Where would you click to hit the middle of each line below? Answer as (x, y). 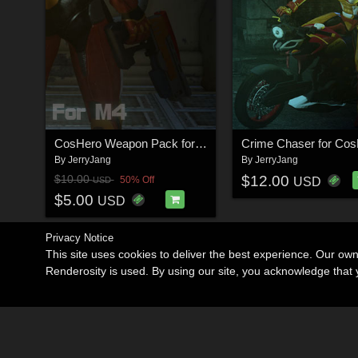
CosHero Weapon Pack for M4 (201, 144)
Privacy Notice (80, 238)
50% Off (137, 179)
